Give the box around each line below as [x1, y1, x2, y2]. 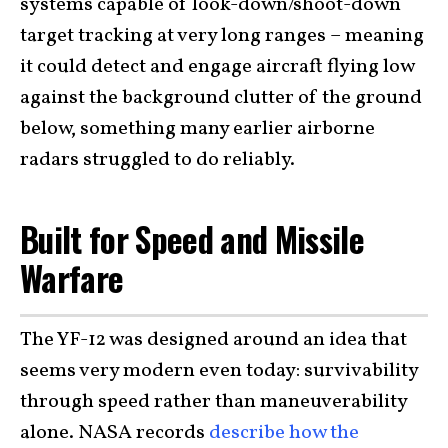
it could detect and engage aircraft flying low [20, 53, 414, 82]
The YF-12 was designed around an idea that [20, 325, 407, 354]
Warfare [20, 253, 124, 304]
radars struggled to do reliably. [20, 146, 299, 175]
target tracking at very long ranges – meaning [20, 22, 424, 51]
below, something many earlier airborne [20, 115, 375, 144]
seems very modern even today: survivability [20, 356, 418, 385]
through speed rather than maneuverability [20, 387, 407, 416]
